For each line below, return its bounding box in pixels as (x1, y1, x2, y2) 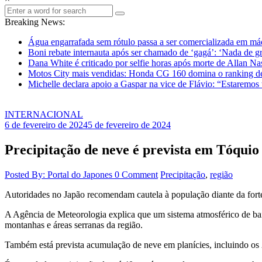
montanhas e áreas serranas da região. (5, 219, 143, 230)
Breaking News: (5, 17, 65, 27)
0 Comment (115, 169, 158, 180)
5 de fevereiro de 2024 (88, 120, 171, 130)
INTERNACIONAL (5, 109, 83, 119)
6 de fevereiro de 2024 (5, 120, 88, 130)
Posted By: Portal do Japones (5, 169, 115, 180)
